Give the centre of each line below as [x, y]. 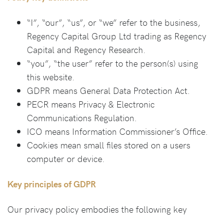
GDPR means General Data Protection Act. [108, 90]
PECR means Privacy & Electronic [91, 104]
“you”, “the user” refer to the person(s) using [112, 63]
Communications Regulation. [82, 118]
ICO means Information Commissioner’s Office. [117, 131]
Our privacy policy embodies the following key [97, 209]
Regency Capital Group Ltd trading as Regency [117, 36]
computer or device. [66, 158]
